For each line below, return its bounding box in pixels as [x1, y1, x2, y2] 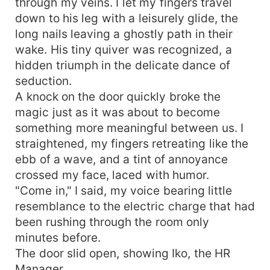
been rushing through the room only [15, 214, 210, 229]
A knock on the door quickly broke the [15, 89, 221, 104]
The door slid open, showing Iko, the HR [15, 245, 231, 260]
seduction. [15, 73, 72, 88]
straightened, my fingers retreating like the [15, 136, 249, 151]
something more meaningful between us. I [15, 120, 244, 135]
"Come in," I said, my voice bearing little [15, 183, 233, 198]
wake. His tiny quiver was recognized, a [15, 42, 232, 57]
